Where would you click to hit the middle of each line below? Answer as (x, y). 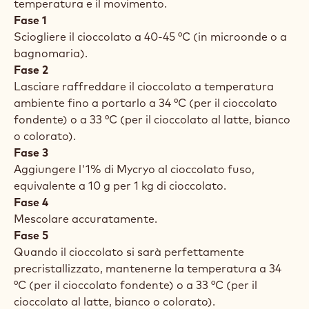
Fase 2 (31, 70)
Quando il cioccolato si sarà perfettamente (129, 252)
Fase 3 (31, 152)
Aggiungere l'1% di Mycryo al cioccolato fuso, (134, 169)
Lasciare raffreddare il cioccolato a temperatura (144, 86)
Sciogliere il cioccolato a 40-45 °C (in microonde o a (150, 37)
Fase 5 (31, 235)
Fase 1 (30, 20)
